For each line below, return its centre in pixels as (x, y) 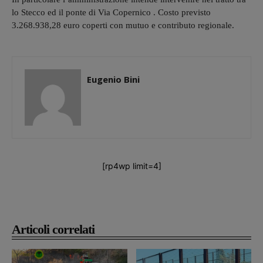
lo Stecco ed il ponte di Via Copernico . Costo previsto (111, 12)
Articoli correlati (53, 229)
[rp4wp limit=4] (131, 166)
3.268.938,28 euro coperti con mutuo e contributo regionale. (123, 25)
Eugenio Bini (113, 79)
